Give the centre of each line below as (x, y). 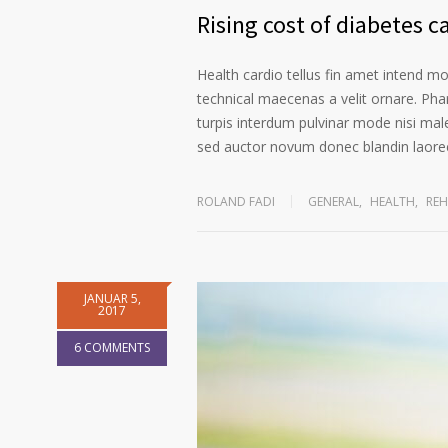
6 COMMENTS (112, 348)
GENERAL (333, 202)
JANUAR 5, (112, 299)
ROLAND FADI (236, 202)
